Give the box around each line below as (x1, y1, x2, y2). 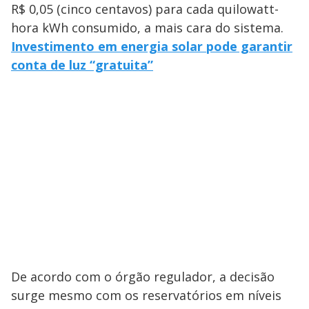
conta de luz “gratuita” (11, 57, 153, 74)
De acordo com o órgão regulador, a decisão (11, 268, 275, 286)
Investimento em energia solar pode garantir (11, 38, 292, 55)
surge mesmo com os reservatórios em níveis (11, 287, 281, 304)
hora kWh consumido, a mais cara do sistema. (11, 19, 283, 37)
